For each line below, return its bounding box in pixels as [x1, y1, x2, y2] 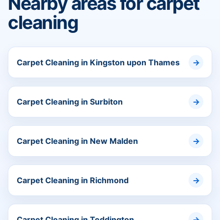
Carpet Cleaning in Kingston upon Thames [17, 57, 180, 68]
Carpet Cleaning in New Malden [17, 136, 138, 146]
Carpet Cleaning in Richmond [17, 175, 129, 186]
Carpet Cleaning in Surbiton [17, 97, 123, 107]
